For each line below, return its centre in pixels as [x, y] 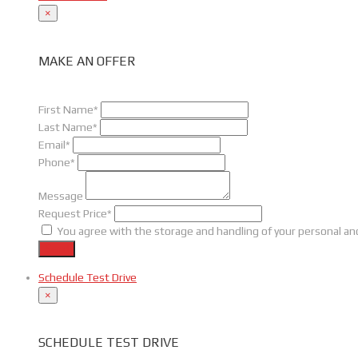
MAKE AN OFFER [87, 61]
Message [61, 195]
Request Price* [75, 213]
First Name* [68, 109]
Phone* [57, 162]
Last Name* [68, 127]
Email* [54, 144]
